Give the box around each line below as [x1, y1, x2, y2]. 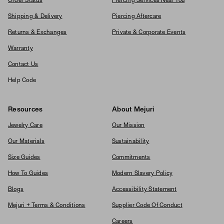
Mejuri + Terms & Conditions [8, 203, 85, 208]
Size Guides [8, 155, 40, 160]
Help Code [8, 78, 36, 83]
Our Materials [8, 139, 45, 144]
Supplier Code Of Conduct [112, 203, 182, 208]
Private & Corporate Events [112, 30, 186, 35]
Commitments [112, 155, 150, 160]
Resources [8, 106, 43, 113]
